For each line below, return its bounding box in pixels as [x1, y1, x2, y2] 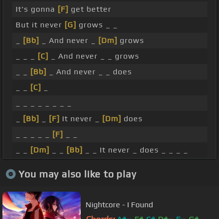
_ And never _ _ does [46, 67, 132, 77]
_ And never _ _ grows [48, 51, 139, 61]
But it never [15, 20, 65, 30]
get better [68, 4, 111, 14]
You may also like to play [18, 168, 136, 179]
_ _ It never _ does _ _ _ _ [82, 145, 188, 155]
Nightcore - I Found [86, 199, 153, 209]
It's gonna [15, 4, 58, 14]
